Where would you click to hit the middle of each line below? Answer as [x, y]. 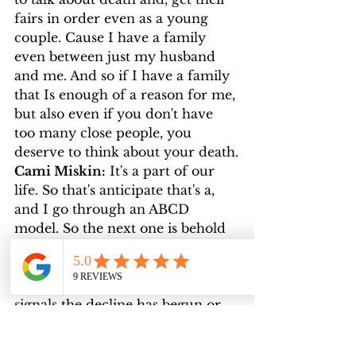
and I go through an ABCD [104, 209]
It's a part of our [162, 170]
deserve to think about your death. [126, 151]
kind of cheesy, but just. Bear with [126, 247]
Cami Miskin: [60, 170]
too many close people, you [105, 132]
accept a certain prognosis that [116, 285]
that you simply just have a [104, 323]
